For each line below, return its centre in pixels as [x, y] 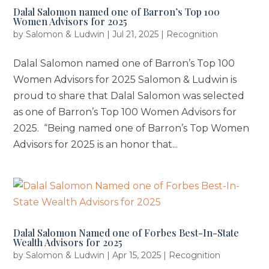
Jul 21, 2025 [136, 35]
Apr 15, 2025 [137, 255]
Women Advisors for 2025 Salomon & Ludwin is [125, 80]
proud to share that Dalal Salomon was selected [129, 96]
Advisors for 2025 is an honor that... [96, 145]
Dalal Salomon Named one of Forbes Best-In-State [126, 233]
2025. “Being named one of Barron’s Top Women [131, 128]
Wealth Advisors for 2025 [68, 243]
